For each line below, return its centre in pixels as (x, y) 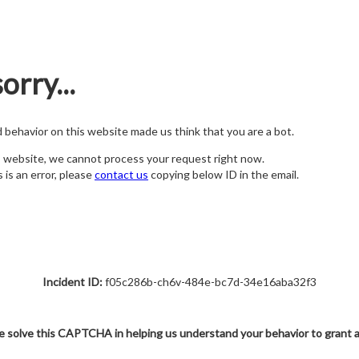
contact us (121, 175)
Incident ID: (73, 282)
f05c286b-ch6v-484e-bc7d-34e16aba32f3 (210, 282)
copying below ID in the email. (224, 175)
